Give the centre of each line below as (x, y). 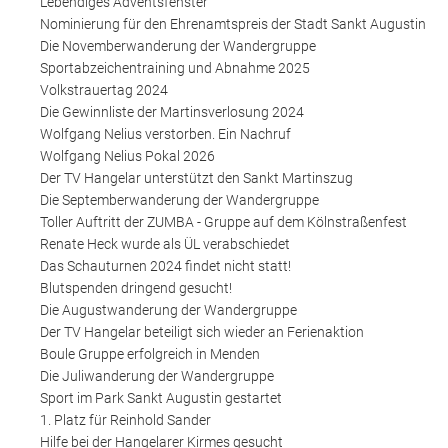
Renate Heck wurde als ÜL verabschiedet (165, 243)
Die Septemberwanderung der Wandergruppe (179, 199)
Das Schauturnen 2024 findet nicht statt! (165, 265)
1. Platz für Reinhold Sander (125, 419)
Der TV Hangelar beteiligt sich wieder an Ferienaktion (202, 331)
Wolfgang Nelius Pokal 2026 (127, 155)
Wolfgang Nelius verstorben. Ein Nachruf (165, 133)
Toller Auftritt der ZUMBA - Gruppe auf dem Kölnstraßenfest (223, 221)
